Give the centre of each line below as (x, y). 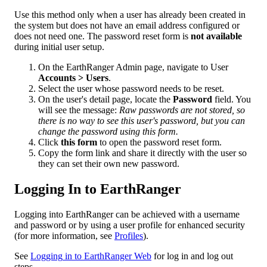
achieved (159, 215)
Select (49, 89)
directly (171, 153)
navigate (183, 67)
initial (52, 47)
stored (221, 110)
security (230, 225)
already (173, 15)
